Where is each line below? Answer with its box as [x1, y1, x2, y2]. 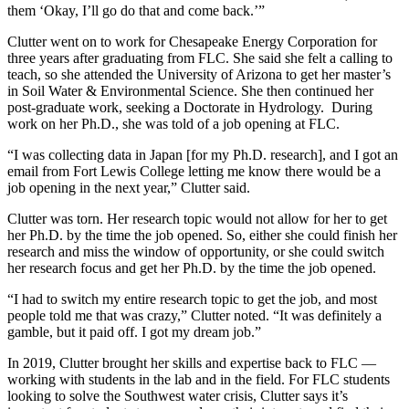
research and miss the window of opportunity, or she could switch [7, 243, 384, 259]
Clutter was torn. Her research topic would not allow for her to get [7, 210, 387, 226]
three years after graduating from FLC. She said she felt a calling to [7, 49, 393, 66]
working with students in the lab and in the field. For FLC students [7, 371, 390, 387]
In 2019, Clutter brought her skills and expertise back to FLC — [7, 354, 376, 371]
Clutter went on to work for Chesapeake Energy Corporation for [7, 33, 377, 49]
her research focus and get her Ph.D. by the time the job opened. [7, 259, 383, 276]
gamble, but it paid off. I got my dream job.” [7, 323, 268, 340]
